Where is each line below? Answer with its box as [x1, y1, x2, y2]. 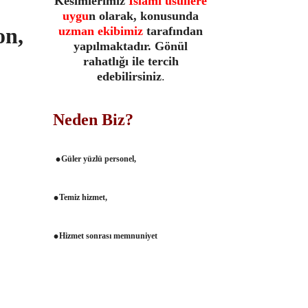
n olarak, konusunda [89, 9, 199, 23]
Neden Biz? [53, 111, 133, 129]
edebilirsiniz [96, 69, 162, 83]
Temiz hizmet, [59, 192, 107, 202]
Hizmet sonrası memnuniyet [59, 231, 157, 241]
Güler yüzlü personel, [61, 154, 136, 164]
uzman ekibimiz [58, 24, 143, 38]
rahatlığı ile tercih [82, 54, 179, 68]
